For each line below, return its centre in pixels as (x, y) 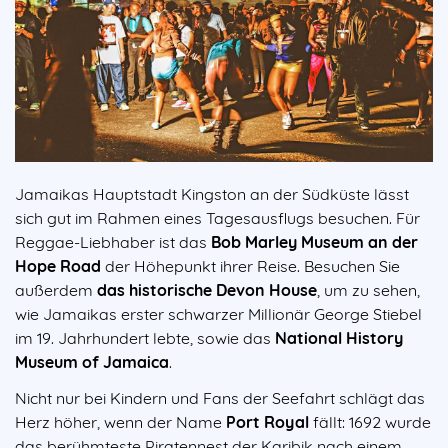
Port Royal (267, 421)
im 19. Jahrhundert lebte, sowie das (143, 337)
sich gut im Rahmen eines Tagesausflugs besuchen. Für (217, 217)
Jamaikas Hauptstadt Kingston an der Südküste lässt (212, 193)
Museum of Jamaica (92, 361)
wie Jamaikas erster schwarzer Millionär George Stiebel (218, 313)
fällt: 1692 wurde (372, 421)
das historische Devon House (207, 289)
